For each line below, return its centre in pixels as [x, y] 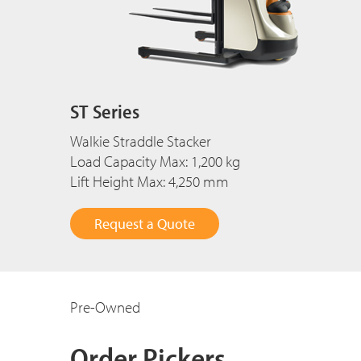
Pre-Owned [105, 307]
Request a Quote [145, 224]
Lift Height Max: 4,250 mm [149, 182]
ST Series [105, 112]
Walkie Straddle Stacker [141, 141]
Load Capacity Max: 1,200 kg [155, 162]
